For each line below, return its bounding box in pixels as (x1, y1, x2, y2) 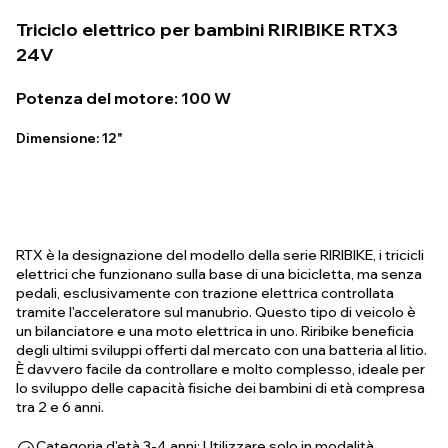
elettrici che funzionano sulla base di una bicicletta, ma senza (16, 265, 422, 283)
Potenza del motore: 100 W (16, 88, 231, 108)
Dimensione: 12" (16, 130, 126, 146)
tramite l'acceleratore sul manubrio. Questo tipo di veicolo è (16, 303, 416, 321)
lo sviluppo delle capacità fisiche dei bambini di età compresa (16, 379, 425, 397)
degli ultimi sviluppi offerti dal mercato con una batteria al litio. (16, 341, 427, 359)
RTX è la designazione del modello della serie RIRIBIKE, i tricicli (16, 246, 424, 264)
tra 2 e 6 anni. (16, 398, 104, 416)
